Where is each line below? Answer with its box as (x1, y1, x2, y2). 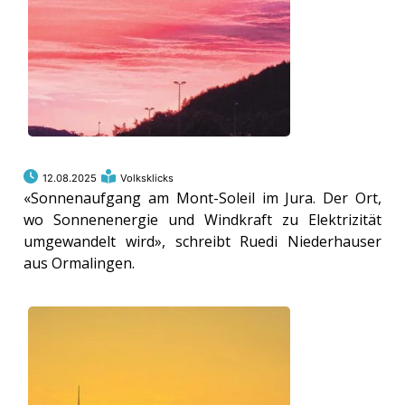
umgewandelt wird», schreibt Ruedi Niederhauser (24, 231, 381, 252)
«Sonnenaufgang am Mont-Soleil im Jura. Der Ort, (24, 188, 381, 209)
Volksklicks (120, 172, 174, 185)
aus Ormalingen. (24, 253, 136, 274)
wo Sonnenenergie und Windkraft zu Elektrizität (24, 210, 381, 231)
